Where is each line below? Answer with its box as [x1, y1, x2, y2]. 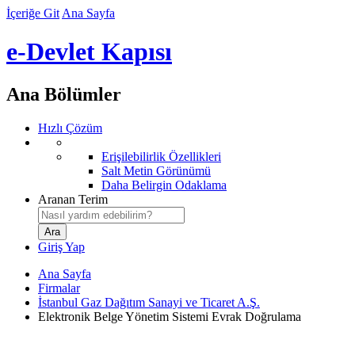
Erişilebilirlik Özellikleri [101, 149, 221, 163]
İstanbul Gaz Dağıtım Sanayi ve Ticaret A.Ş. [38, 295, 260, 309]
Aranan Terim [38, 192, 108, 206]
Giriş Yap [38, 239, 85, 254]
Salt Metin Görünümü [101, 163, 211, 177]
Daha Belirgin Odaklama [101, 177, 227, 192]
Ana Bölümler [6, 83, 121, 105]
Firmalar [38, 281, 80, 295]
